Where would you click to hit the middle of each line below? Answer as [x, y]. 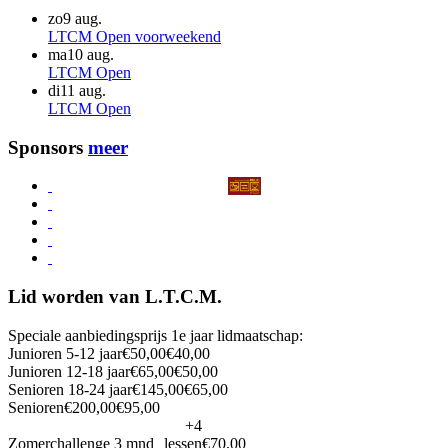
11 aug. [83, 90]
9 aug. [82, 18]
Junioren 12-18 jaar [69, 371]
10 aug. [90, 54]
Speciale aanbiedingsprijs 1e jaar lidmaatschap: [155, 335]
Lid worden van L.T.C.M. [115, 296]
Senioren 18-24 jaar [70, 389]
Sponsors [48, 147]
